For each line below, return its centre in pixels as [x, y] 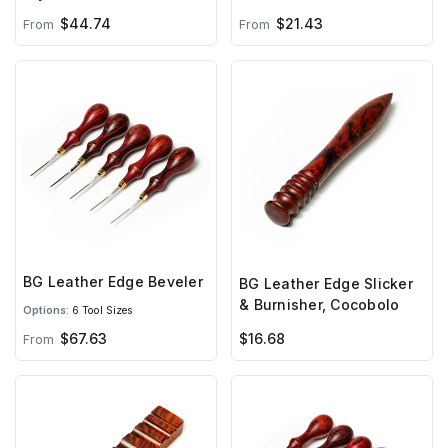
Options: [46, 310]
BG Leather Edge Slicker [326, 283]
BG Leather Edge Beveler [113, 282]
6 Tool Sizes [101, 310]
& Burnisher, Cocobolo [319, 304]
